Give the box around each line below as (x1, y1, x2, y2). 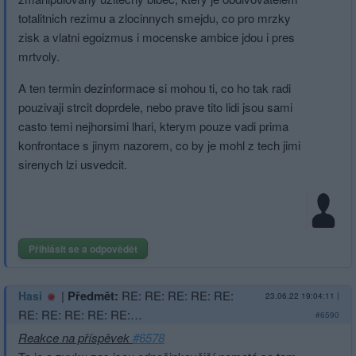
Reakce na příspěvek (18, 328, 133, 346)
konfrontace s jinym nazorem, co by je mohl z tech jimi (18, 136, 300, 153)
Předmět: (68, 286, 118, 304)
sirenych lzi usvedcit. (18, 155, 127, 172)
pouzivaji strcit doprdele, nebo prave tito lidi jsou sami (18, 98, 292, 115)
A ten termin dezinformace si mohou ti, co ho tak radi (18, 79, 291, 96)
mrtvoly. (18, 47, 60, 64)
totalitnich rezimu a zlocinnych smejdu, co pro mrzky (18, 9, 291, 26)
